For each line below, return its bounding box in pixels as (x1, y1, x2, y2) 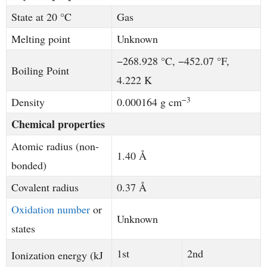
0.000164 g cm (117, 95, 182, 110)
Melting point (11, 32, 70, 46)
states (11, 221, 35, 236)
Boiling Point (11, 63, 69, 78)
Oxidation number (11, 202, 90, 217)
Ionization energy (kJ (11, 248, 103, 263)
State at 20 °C (11, 10, 72, 24)
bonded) (11, 158, 46, 173)
